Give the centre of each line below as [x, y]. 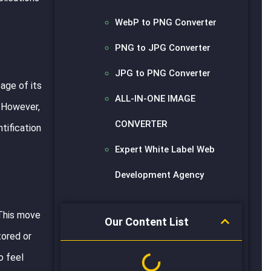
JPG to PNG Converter [163, 73]
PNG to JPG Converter [163, 47]
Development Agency [160, 175]
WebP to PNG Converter [166, 22]
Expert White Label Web [165, 149]
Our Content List [146, 221]
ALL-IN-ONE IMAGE [155, 98]
